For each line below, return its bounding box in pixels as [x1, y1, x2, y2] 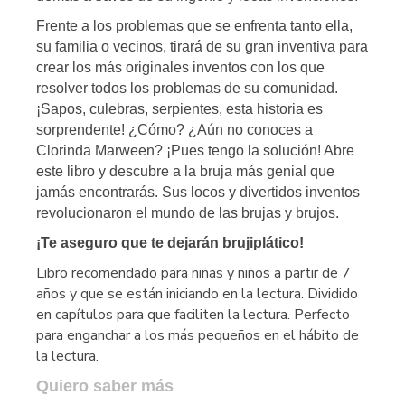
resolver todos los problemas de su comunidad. [36, 80, 338, 96]
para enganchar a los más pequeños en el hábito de [36, 325, 359, 345]
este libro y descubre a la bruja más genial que [36, 163, 334, 179]
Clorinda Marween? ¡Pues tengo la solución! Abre [36, 142, 354, 158]
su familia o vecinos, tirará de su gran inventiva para [36, 38, 368, 54]
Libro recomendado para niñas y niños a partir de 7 [36, 262, 351, 283]
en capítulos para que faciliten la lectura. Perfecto [36, 304, 350, 325]
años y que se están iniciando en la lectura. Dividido [36, 283, 358, 304]
